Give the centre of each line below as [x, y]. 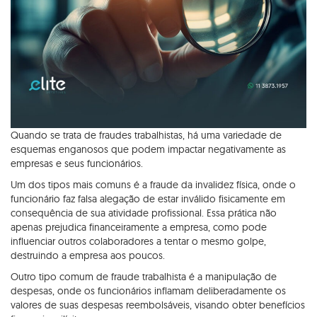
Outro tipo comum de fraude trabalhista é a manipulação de [144, 276]
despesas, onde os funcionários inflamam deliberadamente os [148, 290]
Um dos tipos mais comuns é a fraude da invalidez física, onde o [153, 184]
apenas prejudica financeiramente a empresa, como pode [139, 227]
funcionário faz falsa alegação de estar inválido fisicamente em [148, 198]
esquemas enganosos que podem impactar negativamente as [148, 149]
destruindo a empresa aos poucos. [88, 255]
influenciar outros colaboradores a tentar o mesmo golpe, [138, 241]
